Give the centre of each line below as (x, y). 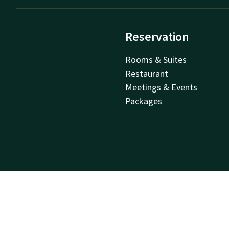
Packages (144, 101)
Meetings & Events (162, 87)
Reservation (157, 36)
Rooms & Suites (156, 59)
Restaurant (147, 73)
